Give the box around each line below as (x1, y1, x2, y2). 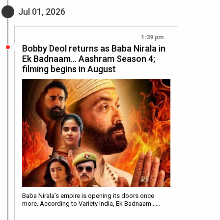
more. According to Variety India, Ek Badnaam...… (22, 200, 160, 208)
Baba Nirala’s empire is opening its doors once (22, 192, 154, 200)
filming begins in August (22, 64, 116, 75)
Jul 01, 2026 (18, 6, 65, 17)
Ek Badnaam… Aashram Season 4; (22, 54, 155, 64)
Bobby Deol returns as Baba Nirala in (22, 43, 165, 54)
